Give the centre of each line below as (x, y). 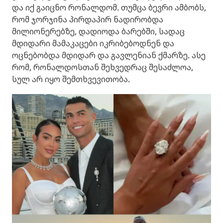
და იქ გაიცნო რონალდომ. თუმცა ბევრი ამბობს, (109, 7)
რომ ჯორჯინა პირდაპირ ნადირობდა (88, 19)
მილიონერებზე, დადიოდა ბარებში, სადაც (98, 31)
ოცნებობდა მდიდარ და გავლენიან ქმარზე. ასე (109, 55)
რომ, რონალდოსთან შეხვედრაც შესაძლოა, (103, 67)
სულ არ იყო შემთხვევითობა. (71, 79)
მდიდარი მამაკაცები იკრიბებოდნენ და (93, 43)
